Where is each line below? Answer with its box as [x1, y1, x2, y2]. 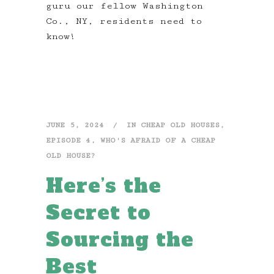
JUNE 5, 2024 [46, 120, 104, 130]
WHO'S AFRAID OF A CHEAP [100, 136, 215, 146]
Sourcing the [46, 226, 194, 254]
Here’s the [46, 172, 161, 200]
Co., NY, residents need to [46, 16, 202, 27]
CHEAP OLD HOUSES [141, 120, 220, 130]
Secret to [46, 199, 151, 227]
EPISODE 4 [46, 136, 91, 146]
